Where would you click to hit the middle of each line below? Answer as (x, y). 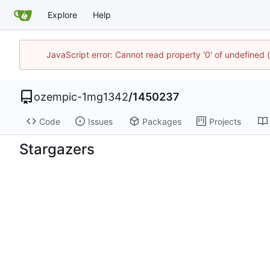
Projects (225, 121)
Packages (162, 121)
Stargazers (57, 149)
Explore (62, 15)
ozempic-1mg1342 (81, 96)
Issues (100, 121)
